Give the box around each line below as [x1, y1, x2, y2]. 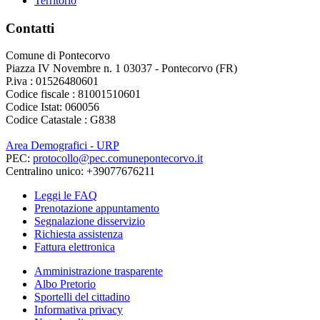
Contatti [6, 20, 54, 36]
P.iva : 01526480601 [6, 75, 99, 88]
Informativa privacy [34, 304, 123, 316]
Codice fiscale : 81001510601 [6, 88, 141, 101]
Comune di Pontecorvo [6, 49, 110, 62]
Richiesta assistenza [34, 228, 123, 241]
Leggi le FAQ [34, 189, 97, 202]
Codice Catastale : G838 [6, 114, 116, 126]
